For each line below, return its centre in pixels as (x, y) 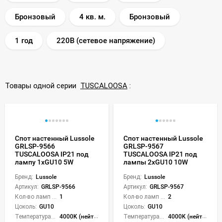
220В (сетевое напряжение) (106, 40)
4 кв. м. (92, 17)
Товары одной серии (43, 85)
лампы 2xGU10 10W (156, 162)
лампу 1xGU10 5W (44, 162)
